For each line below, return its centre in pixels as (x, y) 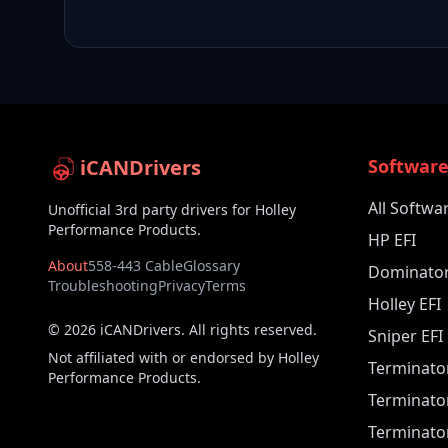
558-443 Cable (135, 265)
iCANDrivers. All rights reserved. (206, 329)
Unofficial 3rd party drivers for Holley (172, 209)
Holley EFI (404, 304)
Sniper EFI (405, 336)
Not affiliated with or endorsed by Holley (183, 357)
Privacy (181, 285)
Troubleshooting (103, 285)
